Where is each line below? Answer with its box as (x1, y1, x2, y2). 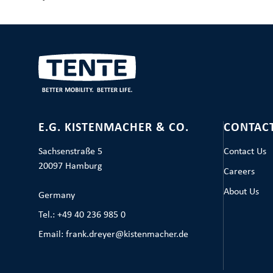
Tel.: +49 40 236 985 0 (38, 210, 126, 220)
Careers (223, 167, 255, 177)
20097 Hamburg (38, 161, 102, 171)
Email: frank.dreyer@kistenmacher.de (38, 230, 188, 239)
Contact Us (223, 147, 266, 157)
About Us (223, 187, 259, 197)
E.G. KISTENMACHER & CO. (38, 122, 189, 134)
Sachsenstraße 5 (38, 147, 102, 157)
